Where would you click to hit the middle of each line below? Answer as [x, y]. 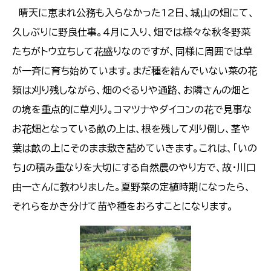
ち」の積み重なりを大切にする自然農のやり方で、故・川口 [134, 167]
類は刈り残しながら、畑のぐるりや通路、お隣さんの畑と [131, 90]
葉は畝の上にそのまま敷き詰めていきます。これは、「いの [135, 148]
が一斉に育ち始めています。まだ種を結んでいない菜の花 [135, 70]
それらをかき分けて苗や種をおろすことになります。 [123, 206]
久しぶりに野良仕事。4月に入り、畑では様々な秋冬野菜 [131, 32]
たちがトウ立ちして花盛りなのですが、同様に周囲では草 [132, 51]
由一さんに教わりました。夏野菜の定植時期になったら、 [132, 187]
